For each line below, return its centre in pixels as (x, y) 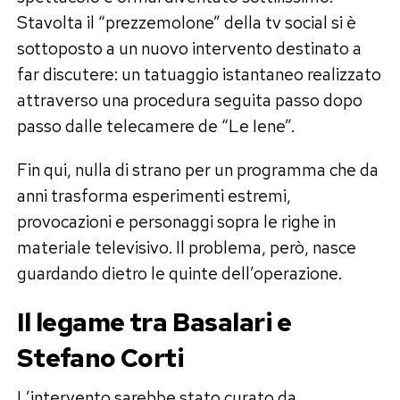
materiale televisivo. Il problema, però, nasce (186, 247)
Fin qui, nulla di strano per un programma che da (197, 169)
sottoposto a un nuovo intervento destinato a (189, 48)
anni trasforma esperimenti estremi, (154, 195)
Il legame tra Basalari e (154, 322)
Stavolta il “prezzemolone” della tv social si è (186, 22)
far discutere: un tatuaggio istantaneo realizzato (199, 74)
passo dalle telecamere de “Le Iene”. (155, 125)
